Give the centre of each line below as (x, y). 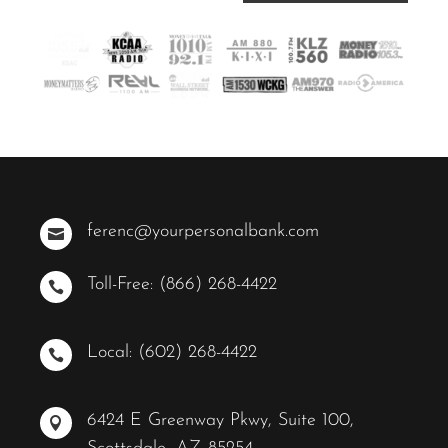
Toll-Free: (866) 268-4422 (182, 285)
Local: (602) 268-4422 (172, 353)
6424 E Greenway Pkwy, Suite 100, (220, 421)
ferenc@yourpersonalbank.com (203, 232)
